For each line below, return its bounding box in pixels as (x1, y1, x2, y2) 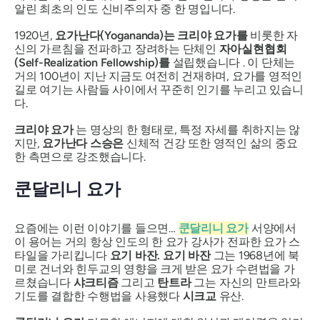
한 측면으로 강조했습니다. (14, 149, 146, 164)
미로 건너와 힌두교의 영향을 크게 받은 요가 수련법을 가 (14, 262, 295, 276)
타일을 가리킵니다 (14, 249, 110, 263)
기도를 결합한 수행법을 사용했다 (14, 289, 183, 304)
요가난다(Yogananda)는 (55, 28, 175, 42)
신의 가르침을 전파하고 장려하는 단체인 (14, 41, 219, 56)
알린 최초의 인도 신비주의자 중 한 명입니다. (14, 1, 235, 16)
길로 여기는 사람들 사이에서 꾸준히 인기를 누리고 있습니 (14, 82, 304, 96)
